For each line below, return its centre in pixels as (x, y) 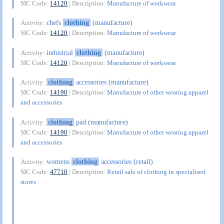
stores (28, 182)
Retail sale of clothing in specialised (156, 172)
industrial (61, 52)
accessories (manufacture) (111, 82)
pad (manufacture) (101, 122)
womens (59, 162)
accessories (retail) (126, 162)
